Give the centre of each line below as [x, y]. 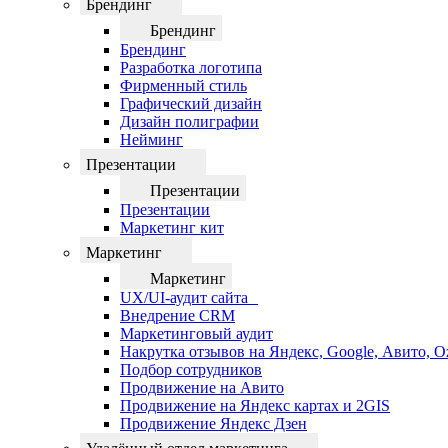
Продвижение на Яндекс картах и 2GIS [255, 405]
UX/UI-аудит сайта [189, 297]
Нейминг [151, 139]
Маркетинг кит [172, 227]
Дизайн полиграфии [189, 121]
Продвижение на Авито [202, 387]
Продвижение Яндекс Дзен [213, 423]
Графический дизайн [191, 103]
